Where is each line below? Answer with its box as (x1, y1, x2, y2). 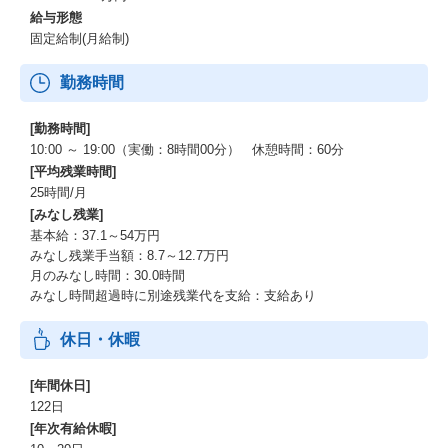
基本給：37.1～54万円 (30, 228, 160, 243)
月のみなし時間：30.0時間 (30, 268, 185, 283)
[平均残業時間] (30, 164, 116, 179)
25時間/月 (30, 185, 87, 200)
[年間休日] (30, 378, 90, 393)
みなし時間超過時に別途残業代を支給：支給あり (30, 288, 316, 303)
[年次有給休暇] (30, 421, 116, 436)
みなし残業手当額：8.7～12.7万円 (30, 248, 229, 263)
